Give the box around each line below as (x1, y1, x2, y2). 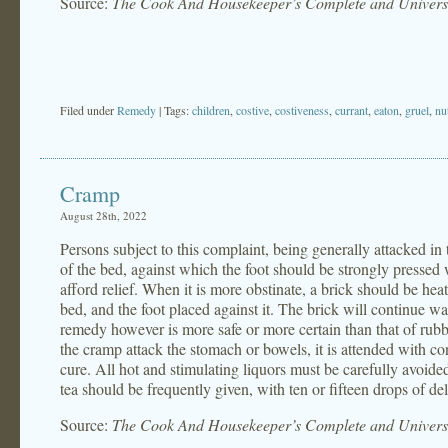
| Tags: (159, 102, 192, 118)
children (192, 102, 230, 118)
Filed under (60, 102, 117, 118)
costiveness (275, 102, 329, 118)
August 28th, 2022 (60, 208, 147, 223)
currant (335, 102, 368, 118)
